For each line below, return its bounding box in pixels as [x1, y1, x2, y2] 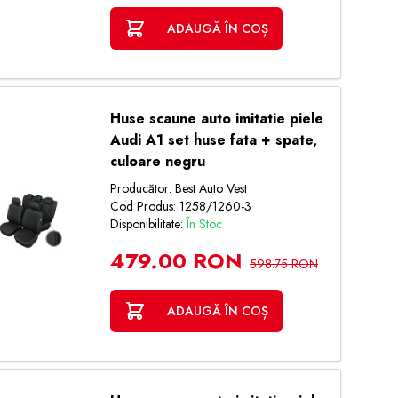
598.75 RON [249, 255, 318, 273]
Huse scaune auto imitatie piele [109, 108, 323, 129]
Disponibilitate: [109, 215, 187, 233]
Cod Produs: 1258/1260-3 [109, 197, 251, 215]
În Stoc [186, 215, 222, 233]
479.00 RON [109, 245, 243, 276]
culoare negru [109, 151, 205, 171]
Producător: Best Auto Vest [109, 179, 247, 197]
